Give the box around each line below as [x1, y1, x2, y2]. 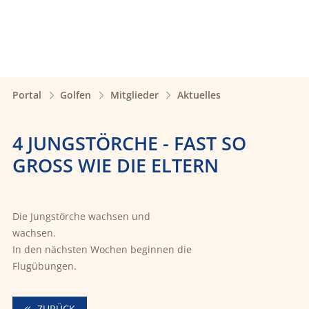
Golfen [60, 88, 92, 102]
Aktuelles [177, 88, 221, 102]
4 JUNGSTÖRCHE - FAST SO [12, 130, 246, 156]
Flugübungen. [12, 259, 79, 272]
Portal [12, 88, 41, 102]
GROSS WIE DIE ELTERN [12, 152, 204, 178]
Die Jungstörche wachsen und [12, 209, 150, 223]
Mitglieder [110, 88, 159, 102]
